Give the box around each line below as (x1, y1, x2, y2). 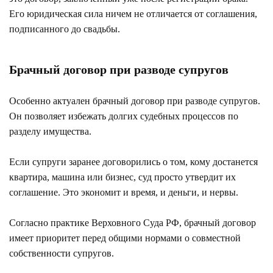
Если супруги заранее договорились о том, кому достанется (9, 156, 258, 167)
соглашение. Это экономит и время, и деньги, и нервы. (9, 186, 238, 197)
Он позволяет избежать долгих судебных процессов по (9, 110, 238, 121)
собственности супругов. (9, 247, 114, 258)
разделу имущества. (9, 126, 91, 136)
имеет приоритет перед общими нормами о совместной (9, 232, 241, 243)
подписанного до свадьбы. (9, 23, 120, 34)
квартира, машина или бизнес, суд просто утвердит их (9, 171, 236, 182)
